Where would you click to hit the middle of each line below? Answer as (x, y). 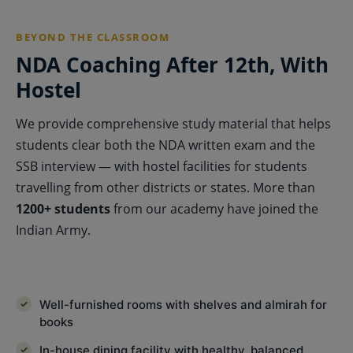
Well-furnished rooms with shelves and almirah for (183, 304)
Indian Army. (53, 230)
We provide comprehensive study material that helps (173, 123)
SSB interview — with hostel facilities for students (162, 166)
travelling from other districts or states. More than (165, 187)
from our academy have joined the (214, 208)
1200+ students (63, 208)
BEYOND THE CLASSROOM (93, 37)
